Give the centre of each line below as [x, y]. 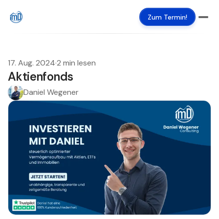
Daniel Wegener [51, 92]
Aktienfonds [41, 77]
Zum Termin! [167, 17]
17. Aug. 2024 [32, 63]
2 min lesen [76, 63]
